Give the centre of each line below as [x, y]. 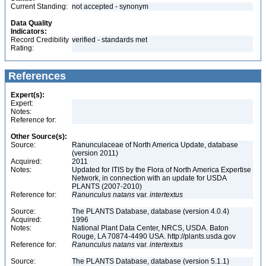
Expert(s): [28, 95]
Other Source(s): [39, 137]
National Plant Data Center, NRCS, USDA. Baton [150, 228]
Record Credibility [40, 40]
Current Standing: [39, 7]
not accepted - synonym [111, 7]
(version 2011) [95, 153]
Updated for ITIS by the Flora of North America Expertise [161, 170]
